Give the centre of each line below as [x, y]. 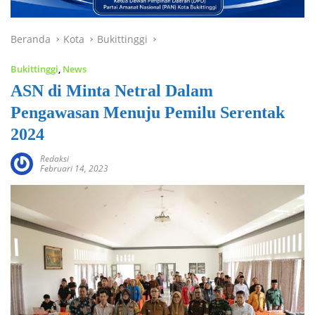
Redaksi [54, 158]
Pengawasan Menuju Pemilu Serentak [148, 112]
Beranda [31, 39]
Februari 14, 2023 [74, 168]
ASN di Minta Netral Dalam [112, 90]
